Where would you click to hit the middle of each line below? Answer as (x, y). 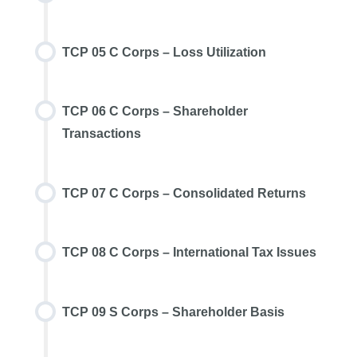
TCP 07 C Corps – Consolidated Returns (184, 193)
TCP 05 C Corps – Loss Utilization (164, 52)
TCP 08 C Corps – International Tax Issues (189, 253)
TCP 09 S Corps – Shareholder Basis (173, 312)
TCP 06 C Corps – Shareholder (155, 112)
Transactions (101, 134)
